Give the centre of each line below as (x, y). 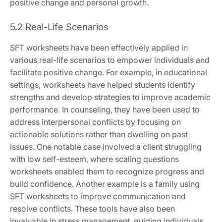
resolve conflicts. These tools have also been (92, 209)
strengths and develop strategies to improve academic (110, 97)
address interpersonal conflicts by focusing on (95, 122)
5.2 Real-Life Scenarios (59, 27)
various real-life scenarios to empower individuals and (110, 60)
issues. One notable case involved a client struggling (106, 147)
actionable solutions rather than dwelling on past (99, 135)
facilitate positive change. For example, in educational (109, 73)
